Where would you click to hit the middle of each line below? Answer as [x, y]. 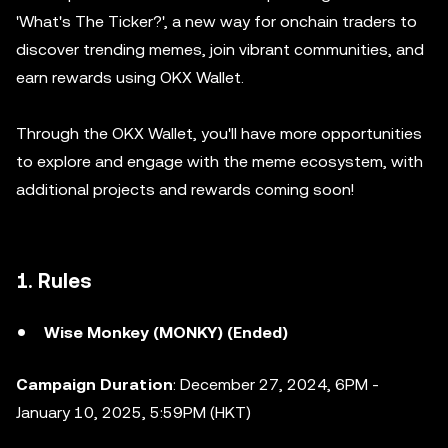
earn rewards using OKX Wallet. [130, 77]
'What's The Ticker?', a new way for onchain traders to [216, 21]
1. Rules [54, 281]
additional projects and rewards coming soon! [185, 189]
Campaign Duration [94, 384]
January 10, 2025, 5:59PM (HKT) [133, 412]
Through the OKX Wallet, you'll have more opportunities [219, 133]
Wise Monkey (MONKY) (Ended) [166, 332]
